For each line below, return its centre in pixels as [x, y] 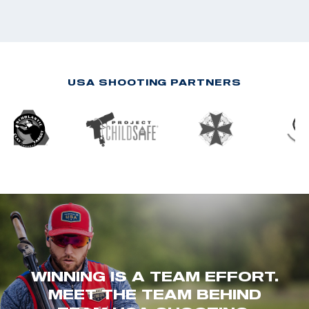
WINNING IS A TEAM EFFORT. [154, 276]
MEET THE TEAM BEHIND [154, 294]
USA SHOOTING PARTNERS [154, 82]
